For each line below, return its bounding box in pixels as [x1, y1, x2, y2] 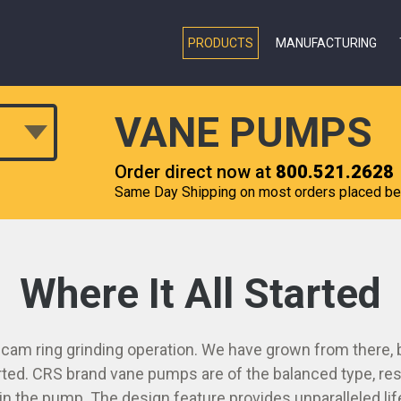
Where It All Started [20, 269, 381, 318]
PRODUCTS [188, 36, 253, 50]
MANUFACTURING [276, 36, 377, 50]
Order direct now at [115, 161, 276, 183]
